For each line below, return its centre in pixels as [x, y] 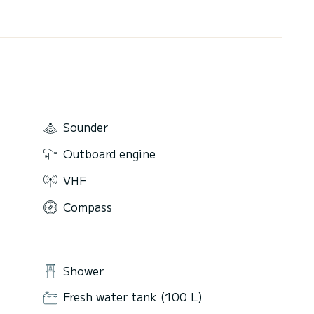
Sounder [86, 127]
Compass [88, 206]
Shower [83, 270]
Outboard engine [109, 154]
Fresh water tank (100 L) [133, 297]
